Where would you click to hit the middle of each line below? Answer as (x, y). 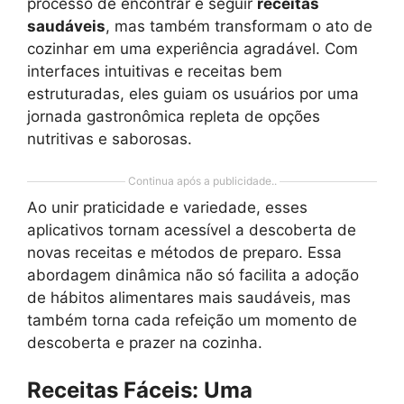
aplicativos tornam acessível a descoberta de (192, 230)
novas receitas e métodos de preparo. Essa (184, 252)
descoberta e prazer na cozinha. (145, 343)
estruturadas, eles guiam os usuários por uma (193, 93)
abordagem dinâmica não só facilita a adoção (193, 275)
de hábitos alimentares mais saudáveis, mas (189, 298)
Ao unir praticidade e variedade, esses (167, 207)
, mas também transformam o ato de (239, 26)
